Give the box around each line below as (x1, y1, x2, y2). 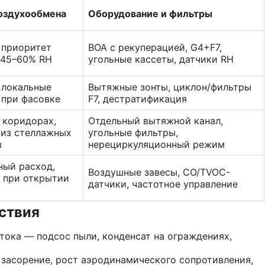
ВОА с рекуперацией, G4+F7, (88, 41, 222, 53)
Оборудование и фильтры (88, 7, 212, 20)
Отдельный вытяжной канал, (88, 114, 223, 127)
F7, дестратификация (88, 92, 187, 105)
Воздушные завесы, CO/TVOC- (88, 166, 230, 178)
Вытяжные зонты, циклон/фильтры (88, 80, 251, 93)
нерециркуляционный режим (88, 138, 225, 150)
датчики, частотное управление (88, 177, 238, 190)
